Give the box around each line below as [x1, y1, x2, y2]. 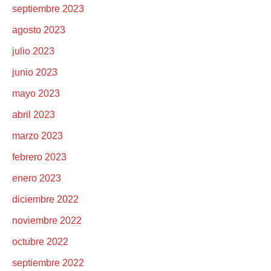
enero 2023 [12, 173, 61, 184]
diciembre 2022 [12, 194, 79, 205]
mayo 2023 [12, 88, 60, 99]
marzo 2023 [12, 131, 63, 142]
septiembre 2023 [12, 4, 84, 15]
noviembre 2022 [12, 215, 82, 226]
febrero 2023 [12, 152, 67, 163]
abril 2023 [12, 109, 55, 120]
